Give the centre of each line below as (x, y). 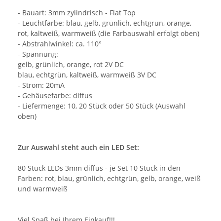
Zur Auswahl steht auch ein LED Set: (78, 147)
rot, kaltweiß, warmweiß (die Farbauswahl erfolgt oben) (109, 34)
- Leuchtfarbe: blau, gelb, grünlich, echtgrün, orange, (105, 23)
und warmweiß (43, 189)
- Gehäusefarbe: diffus (55, 96)
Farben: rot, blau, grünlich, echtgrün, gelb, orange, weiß (109, 179)
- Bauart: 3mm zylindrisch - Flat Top (77, 13)
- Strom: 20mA (41, 85)
